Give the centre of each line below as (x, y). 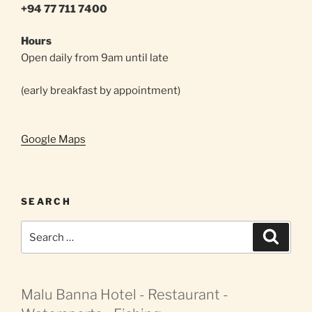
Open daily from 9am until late (95, 58)
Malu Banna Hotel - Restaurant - (125, 295)
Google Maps (53, 140)
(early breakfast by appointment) (101, 90)
